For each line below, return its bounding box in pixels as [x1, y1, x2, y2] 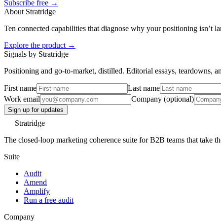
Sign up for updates [8, 106, 64, 114]
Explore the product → [4, 41, 75, 50]
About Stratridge [4, 7, 56, 16]
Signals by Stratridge [4, 50, 69, 59]
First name [4, 84, 37, 93]
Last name [128, 84, 160, 93]
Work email [4, 95, 40, 104]
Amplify [24, 187, 50, 196]
